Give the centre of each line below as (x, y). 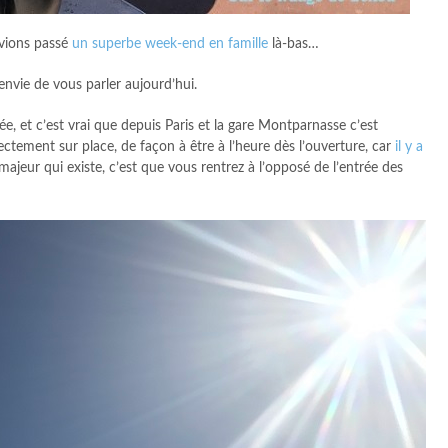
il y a (407, 147)
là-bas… (295, 44)
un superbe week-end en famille (172, 44)
